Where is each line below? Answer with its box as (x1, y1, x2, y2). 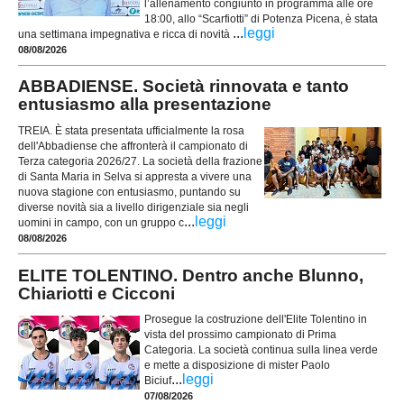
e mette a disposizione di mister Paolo (144, 358, 330, 372)
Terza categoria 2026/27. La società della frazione (18, 154, 262, 168)
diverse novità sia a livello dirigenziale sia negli (18, 200, 249, 214)
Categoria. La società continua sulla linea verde (144, 343, 378, 356)
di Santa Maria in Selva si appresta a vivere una (18, 170, 252, 183)
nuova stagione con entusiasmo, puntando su (18, 185, 241, 198)
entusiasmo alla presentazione (18, 95, 271, 115)
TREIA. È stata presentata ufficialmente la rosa (18, 124, 244, 137)
